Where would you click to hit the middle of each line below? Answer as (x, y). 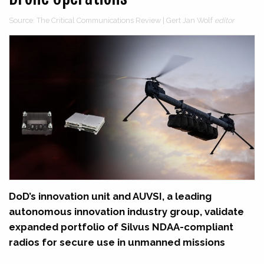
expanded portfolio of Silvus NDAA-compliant (121, 227)
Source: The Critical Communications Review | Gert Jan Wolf (112, 21)
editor (224, 21)
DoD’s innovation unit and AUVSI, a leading (110, 197)
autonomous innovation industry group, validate (126, 212)
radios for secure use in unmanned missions (117, 242)
